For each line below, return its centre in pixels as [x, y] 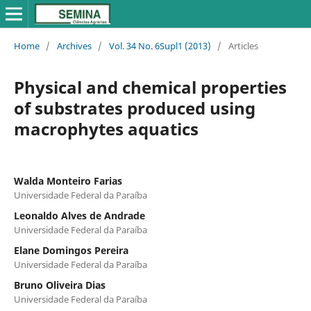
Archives [74, 45]
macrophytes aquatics [106, 128]
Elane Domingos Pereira [71, 250]
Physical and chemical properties [150, 87]
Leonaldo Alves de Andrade [79, 215]
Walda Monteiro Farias [68, 180]
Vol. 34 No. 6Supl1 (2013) [160, 45]
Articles [243, 45]
